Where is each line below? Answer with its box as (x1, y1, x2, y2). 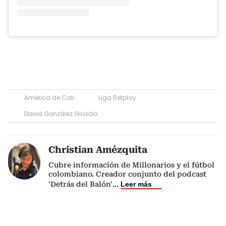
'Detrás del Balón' (48, 180, 112, 188)
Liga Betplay (98, 93, 136, 102)
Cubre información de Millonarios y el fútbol (48, 161, 214, 169)
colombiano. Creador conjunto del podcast (48, 170, 206, 178)
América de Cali (24, 93, 74, 102)
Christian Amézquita (48, 144, 147, 155)
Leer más (121, 180, 152, 188)
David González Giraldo (24, 109, 97, 118)
